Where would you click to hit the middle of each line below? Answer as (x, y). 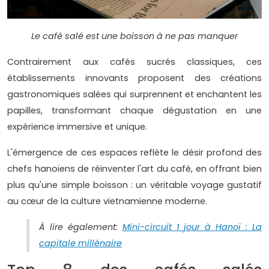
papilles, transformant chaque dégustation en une (134, 111)
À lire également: (81, 227)
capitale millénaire (80, 243)
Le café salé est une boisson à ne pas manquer (134, 36)
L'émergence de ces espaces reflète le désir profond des (134, 153)
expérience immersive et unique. (78, 127)
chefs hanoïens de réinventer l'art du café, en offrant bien (134, 169)
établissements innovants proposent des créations (134, 78)
